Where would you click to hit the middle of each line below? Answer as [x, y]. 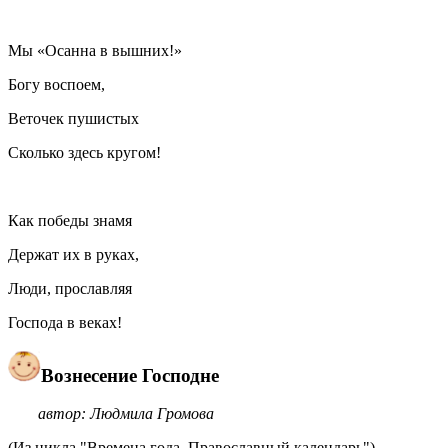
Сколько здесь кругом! [84, 152]
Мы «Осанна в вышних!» [97, 50]
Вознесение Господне [130, 375]
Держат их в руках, [73, 254]
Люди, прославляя [70, 288]
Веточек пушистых [73, 118]
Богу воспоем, [56, 84]
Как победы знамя [70, 220]
